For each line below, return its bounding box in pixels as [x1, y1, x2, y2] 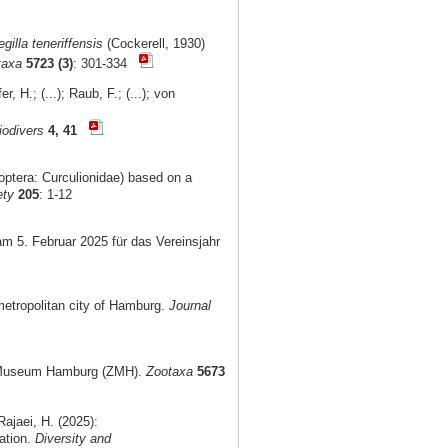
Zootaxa [145, 364, 193, 380]
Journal [168, 297, 211, 313]
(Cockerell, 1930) [102, 36, 205, 52]
